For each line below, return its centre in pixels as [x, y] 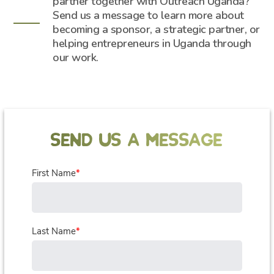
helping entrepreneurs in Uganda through [152, 43]
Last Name [54, 231]
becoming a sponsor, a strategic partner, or [156, 29]
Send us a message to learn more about [148, 15]
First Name [54, 173]
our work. [76, 57]
